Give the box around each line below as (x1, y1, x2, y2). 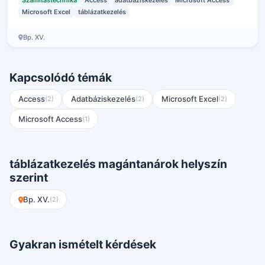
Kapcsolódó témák (9, 70, 112, 85)
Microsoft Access (18, 114, 82, 124)
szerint (9, 170, 48, 185)
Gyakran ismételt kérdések (9, 237, 156, 251)
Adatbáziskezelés (70, 93, 135, 104)
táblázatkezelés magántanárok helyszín (9, 157, 227, 172)
